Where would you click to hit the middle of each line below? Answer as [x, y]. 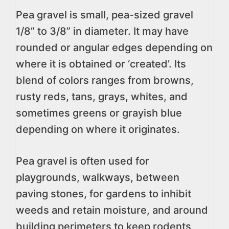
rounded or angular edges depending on [114, 48]
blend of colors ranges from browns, [105, 80]
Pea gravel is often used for [83, 161]
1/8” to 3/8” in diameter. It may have [102, 31]
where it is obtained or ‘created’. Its [101, 64]
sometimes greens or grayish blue [99, 113]
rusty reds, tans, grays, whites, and [102, 97]
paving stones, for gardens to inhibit [104, 194]
